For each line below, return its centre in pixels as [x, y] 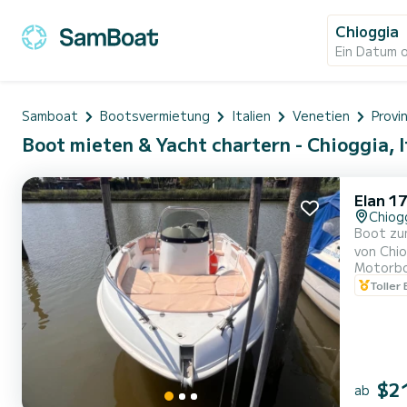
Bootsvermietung [155, 115]
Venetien [321, 115]
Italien [251, 115]
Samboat [50, 115]
